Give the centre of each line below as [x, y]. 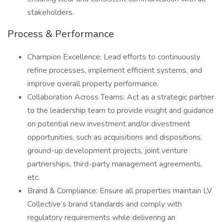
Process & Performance [61, 34]
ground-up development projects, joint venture [108, 151]
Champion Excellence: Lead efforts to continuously [114, 57]
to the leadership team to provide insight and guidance [120, 111]
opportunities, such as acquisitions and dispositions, [115, 137]
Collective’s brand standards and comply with [105, 204]
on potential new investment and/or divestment [109, 124]
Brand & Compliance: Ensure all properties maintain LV [120, 191]
